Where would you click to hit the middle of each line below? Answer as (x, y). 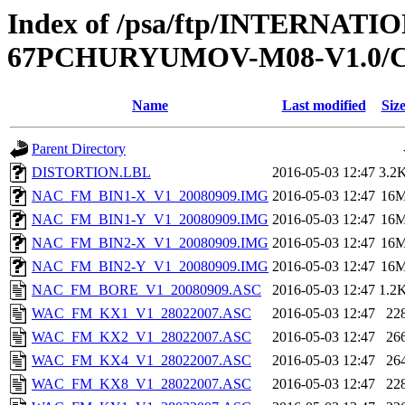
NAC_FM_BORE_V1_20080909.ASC (146, 290)
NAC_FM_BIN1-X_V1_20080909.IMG (150, 196)
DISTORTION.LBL (91, 173)
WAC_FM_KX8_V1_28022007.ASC (141, 384)
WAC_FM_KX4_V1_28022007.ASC (141, 361)
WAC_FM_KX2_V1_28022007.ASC (141, 337)
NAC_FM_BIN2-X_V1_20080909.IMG (150, 243)
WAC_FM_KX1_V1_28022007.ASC (141, 314)
